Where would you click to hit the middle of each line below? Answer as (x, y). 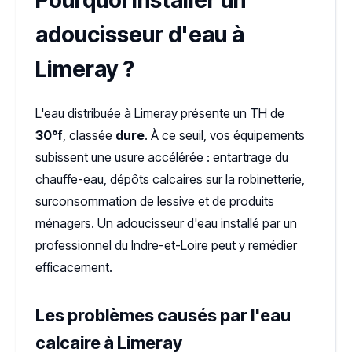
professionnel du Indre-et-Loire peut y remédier (166, 246)
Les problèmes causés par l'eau (163, 315)
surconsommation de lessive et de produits (155, 202)
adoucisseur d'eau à (140, 35)
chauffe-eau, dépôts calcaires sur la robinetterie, (170, 180)
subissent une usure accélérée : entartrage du (162, 158)
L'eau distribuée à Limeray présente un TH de (160, 114)
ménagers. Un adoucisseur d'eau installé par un (166, 224)
